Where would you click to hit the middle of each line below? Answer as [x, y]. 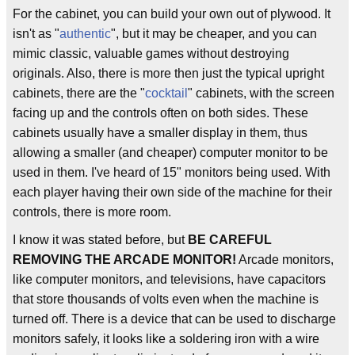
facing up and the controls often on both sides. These [160, 113]
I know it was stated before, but [100, 240]
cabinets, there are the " [79, 93]
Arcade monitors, [285, 260]
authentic [85, 34]
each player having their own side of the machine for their [172, 192]
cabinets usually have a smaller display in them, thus [160, 133]
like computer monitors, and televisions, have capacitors [169, 279]
